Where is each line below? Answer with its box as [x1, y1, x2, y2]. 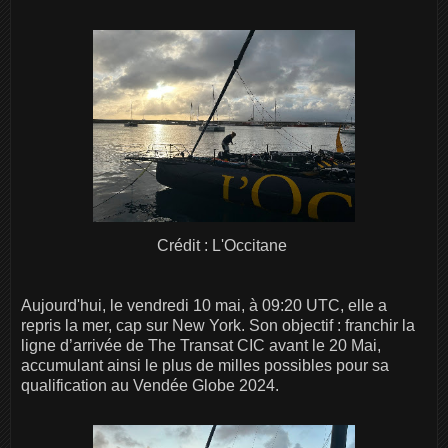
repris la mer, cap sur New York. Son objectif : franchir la [21, 317, 415, 335]
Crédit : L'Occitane [157, 237, 291, 255]
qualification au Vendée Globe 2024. [21, 377, 279, 395]
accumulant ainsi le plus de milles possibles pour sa [21, 357, 389, 375]
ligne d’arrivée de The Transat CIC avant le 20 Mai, [21, 337, 381, 355]
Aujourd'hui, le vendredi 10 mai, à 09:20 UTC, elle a [21, 297, 387, 315]
